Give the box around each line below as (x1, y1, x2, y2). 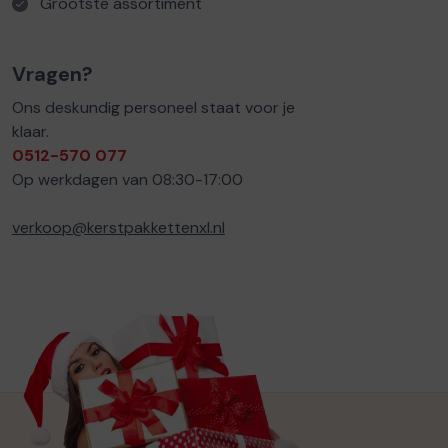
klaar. (12, 121, 49, 143)
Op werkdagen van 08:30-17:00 (12, 169, 243, 191)
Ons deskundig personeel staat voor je (12, 97, 295, 119)
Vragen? (12, 61, 93, 88)
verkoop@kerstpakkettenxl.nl (12, 217, 225, 239)
